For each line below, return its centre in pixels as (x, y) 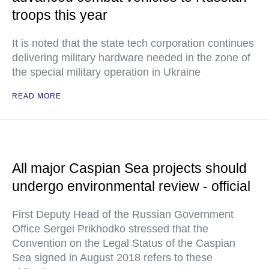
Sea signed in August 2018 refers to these (112, 258)
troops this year (60, 15)
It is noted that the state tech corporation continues (133, 43)
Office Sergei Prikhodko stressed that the (110, 229)
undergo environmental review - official (131, 186)
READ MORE (37, 96)
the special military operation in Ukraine (106, 72)
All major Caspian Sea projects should (129, 168)
